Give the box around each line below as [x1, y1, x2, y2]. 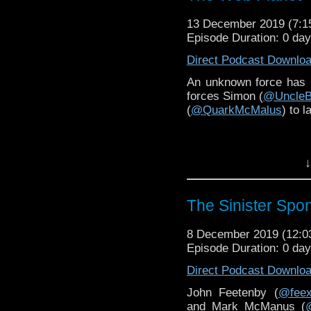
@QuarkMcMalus [191, 103, 282, 117]
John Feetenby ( [187, 285, 278, 299]
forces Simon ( [187, 89, 264, 103]
